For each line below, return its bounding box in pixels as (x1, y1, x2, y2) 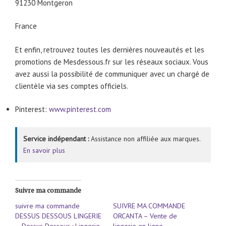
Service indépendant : (23, 134, 89, 143)
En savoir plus (23, 145, 65, 155)
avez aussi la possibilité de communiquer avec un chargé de (15, 69, 209, 79)
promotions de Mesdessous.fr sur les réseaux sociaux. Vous (15, 56, 208, 67)
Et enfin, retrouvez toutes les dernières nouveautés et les (15, 44, 204, 54)
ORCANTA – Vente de (113, 211, 177, 220)
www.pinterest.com (49, 104, 111, 115)
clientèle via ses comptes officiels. (15, 81, 128, 91)
